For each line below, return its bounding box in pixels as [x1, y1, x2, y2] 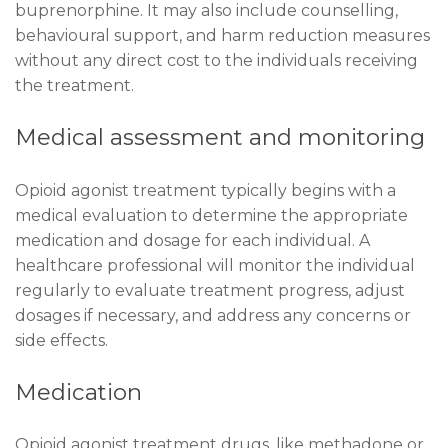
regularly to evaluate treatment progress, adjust [15, 280, 405, 300]
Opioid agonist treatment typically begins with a [15, 180, 396, 200]
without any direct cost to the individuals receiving [15, 50, 418, 70]
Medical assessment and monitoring [15, 123, 425, 152]
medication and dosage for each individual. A [15, 230, 370, 250]
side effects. [15, 330, 108, 350]
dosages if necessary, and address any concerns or [15, 305, 411, 325]
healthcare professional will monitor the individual [15, 255, 415, 275]
